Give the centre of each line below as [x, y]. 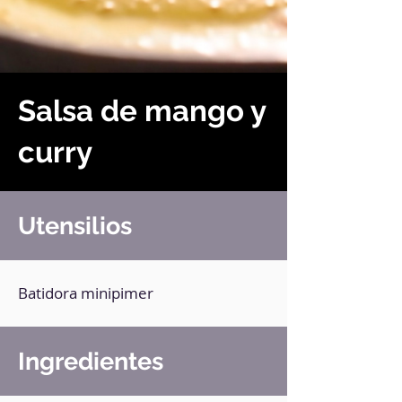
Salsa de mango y [142, 111]
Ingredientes [91, 361]
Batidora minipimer [86, 293]
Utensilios [75, 226]
